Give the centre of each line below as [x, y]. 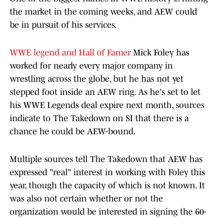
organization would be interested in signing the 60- [108, 212]
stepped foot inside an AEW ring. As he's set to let [105, 92]
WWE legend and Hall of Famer [72, 53]
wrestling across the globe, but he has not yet [97, 79]
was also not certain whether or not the [86, 199]
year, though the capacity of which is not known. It [107, 186]
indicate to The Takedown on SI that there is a [99, 118]
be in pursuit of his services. [63, 25]
